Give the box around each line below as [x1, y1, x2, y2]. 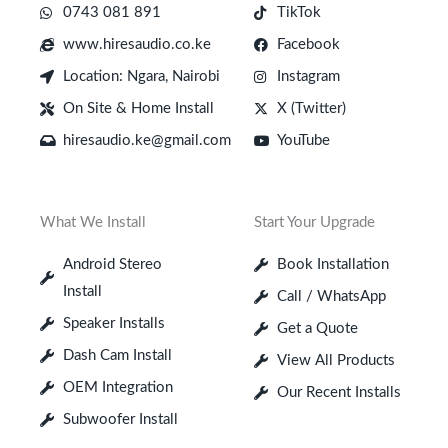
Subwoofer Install [62, 412, 178, 428]
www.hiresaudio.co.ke [62, 37, 211, 53]
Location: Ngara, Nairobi [62, 69, 220, 85]
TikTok [276, 5, 321, 21]
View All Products [276, 353, 395, 369]
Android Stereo [62, 257, 162, 273]
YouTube [276, 133, 330, 149]
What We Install [40, 215, 146, 231]
